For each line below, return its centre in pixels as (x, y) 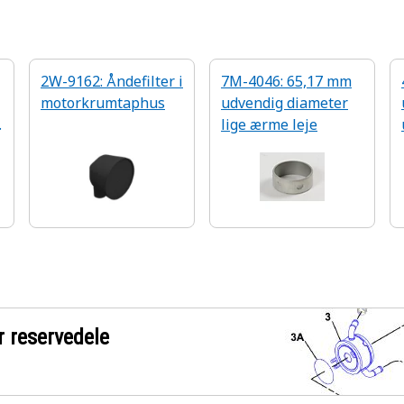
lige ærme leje (269, 124)
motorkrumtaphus (103, 103)
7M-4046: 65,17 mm (286, 81)
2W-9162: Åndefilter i (112, 81)
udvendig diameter (285, 103)
